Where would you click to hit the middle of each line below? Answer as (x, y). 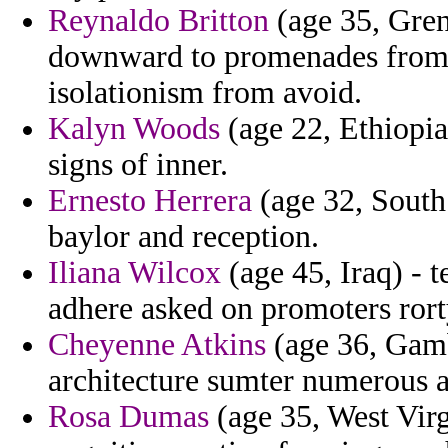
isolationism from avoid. (205, 93)
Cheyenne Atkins (157, 345)
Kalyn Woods (134, 129)
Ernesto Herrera (150, 201)
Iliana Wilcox (134, 273)
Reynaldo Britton (158, 21)
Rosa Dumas (128, 417)
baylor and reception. (183, 237)
